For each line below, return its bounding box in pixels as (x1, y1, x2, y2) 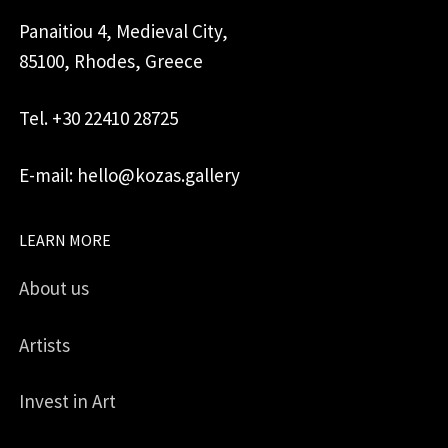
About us (19, 275, 89, 300)
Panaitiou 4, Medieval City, (19, 18, 228, 43)
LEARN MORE (19, 229, 111, 250)
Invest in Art (19, 389, 116, 414)
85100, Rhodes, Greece (19, 48, 203, 73)
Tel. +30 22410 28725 (19, 105, 178, 130)
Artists (19, 332, 70, 357)
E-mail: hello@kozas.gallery (19, 162, 240, 187)
